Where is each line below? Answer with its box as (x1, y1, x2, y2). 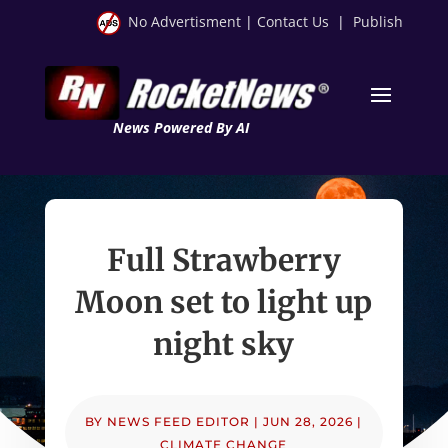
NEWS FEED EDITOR (107, 413, 251, 429)
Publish (353, 12, 404, 31)
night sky (153, 324, 295, 363)
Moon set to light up (75, 282, 373, 321)
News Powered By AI (112, 117, 249, 137)
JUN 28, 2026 (263, 413, 354, 429)
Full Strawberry (106, 240, 341, 279)
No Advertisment (128, 12, 242, 31)
